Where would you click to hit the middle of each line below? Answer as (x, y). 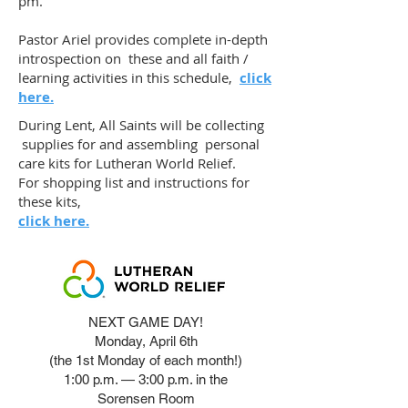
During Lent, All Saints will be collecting (141, 125)
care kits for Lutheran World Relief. (131, 163)
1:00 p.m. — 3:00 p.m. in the (146, 379)
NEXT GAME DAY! (146, 322)
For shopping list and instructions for (134, 182)
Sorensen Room (146, 398)
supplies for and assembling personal (139, 144)
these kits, (53, 201)
